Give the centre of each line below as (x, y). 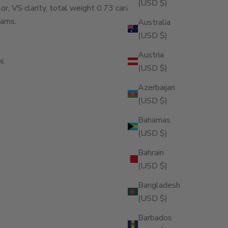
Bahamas (154, 120)
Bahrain (151, 152)
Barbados (155, 218)
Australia (154, 22)
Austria (151, 55)
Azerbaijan (156, 87)
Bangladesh (159, 185)
